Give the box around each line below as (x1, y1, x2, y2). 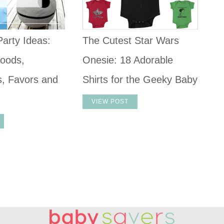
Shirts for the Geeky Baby (82, 73, 198, 85)
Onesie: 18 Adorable (82, 54, 173, 65)
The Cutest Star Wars (82, 34, 179, 46)
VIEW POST (91, 97, 129, 105)
